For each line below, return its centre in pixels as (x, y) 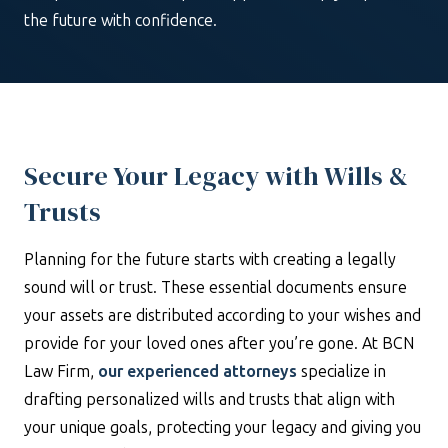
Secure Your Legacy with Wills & (216, 176)
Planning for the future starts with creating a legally (210, 259)
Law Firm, (61, 371)
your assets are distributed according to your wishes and (222, 315)
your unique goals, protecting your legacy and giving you (222, 427)
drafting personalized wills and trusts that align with (209, 399)
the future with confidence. (120, 20)
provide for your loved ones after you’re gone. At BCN (219, 343)
